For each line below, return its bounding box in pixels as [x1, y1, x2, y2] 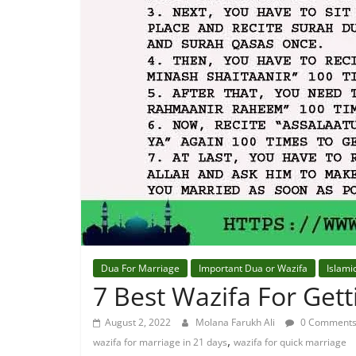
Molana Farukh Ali [195, 315, 277, 330]
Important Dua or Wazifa [199, 261, 308, 276]
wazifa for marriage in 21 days [93, 335, 227, 350]
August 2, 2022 [105, 315, 171, 330]
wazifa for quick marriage [234, 335, 346, 350]
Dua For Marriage [101, 261, 180, 276]
